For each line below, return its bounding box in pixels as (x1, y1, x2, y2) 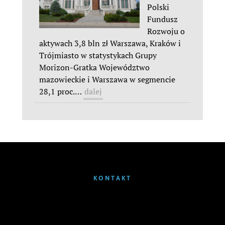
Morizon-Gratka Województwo (39, 62, 150, 73)
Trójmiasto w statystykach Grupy (39, 50, 157, 61)
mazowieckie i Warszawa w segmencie (39, 74, 175, 85)
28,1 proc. (39, 86, 75, 97)
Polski (147, 2, 169, 13)
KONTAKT (93, 174, 132, 182)
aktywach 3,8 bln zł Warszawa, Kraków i (39, 38, 181, 49)
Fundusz (147, 14, 178, 25)
